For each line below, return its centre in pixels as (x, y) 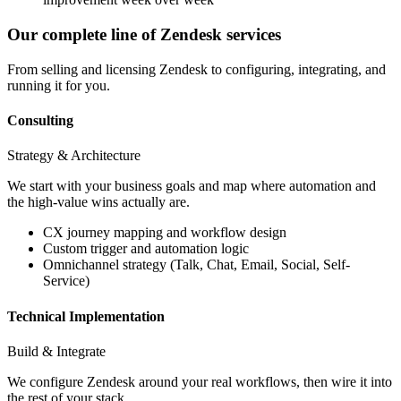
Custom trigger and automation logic (146, 249)
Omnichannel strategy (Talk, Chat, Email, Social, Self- (196, 265)
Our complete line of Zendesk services (144, 35)
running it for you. (59, 85)
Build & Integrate (56, 351)
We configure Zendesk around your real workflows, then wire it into (200, 381)
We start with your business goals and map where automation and (192, 186)
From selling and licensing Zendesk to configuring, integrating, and (196, 69)
